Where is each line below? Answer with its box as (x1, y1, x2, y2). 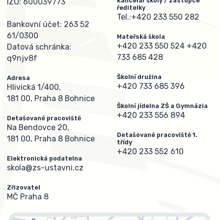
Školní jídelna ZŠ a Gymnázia (117, 102, 208, 110)
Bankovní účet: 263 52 (7, 20, 89, 29)
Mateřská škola (117, 32, 165, 40)
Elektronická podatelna (7, 155, 82, 163)
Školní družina (117, 73, 162, 81)
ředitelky (117, 3, 145, 11)
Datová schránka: (7, 42, 71, 52)
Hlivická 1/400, (7, 82, 61, 92)
